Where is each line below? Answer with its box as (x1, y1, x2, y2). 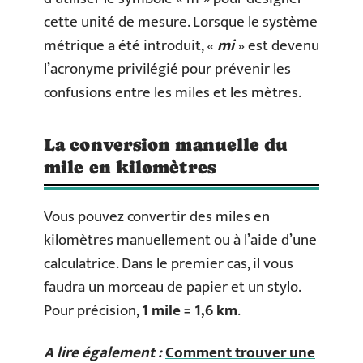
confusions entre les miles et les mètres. (44, 80, 301, 105)
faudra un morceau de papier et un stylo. (44, 275, 301, 300)
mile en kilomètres (44, 157, 216, 177)
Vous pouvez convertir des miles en (44, 204, 270, 229)
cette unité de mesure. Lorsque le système (44, 10, 318, 35)
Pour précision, (44, 298, 142, 323)
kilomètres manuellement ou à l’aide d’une (44, 228, 317, 253)
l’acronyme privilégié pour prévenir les (44, 57, 291, 82)
